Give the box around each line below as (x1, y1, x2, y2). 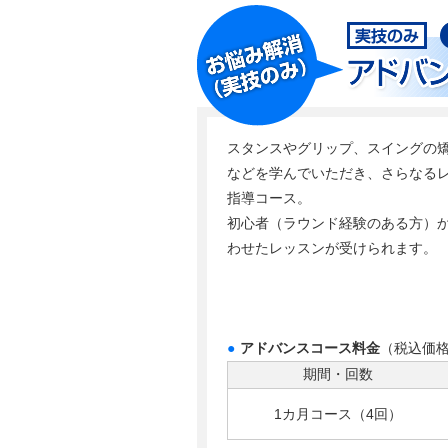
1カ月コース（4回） (274, 406, 402, 422)
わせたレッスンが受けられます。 (227, 240, 437, 256)
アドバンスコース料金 (240, 340, 380, 356)
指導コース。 (227, 190, 311, 206)
